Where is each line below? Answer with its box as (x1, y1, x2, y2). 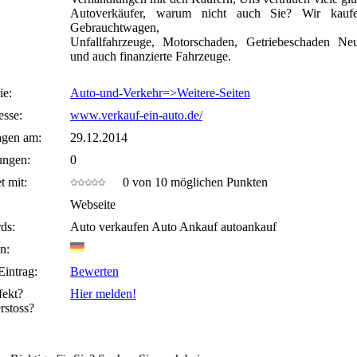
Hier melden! (70, 287, 136, 300)
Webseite (70, 198, 116, 211)
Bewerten (70, 265, 119, 278)
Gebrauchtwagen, (70, 21, 159, 35)
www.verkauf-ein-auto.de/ (70, 108, 202, 122)
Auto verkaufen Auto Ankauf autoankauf (70, 220, 277, 233)
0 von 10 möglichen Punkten (113, 175, 268, 189)
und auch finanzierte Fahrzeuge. (70, 49, 231, 64)
